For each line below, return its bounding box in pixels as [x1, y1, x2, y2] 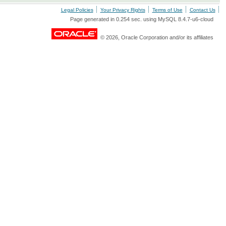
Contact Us [189, 7, 215, 13]
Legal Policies [61, 7, 93, 13]
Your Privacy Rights [100, 7, 145, 13]
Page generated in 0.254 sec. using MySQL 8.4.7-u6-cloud [70, 16, 213, 22]
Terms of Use [152, 7, 183, 13]
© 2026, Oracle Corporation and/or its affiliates [97, 34, 213, 40]
